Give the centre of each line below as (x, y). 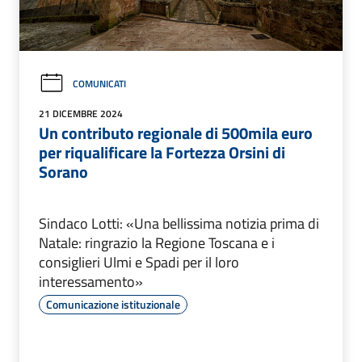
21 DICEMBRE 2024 (81, 114)
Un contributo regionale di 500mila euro (176, 133)
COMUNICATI (99, 83)
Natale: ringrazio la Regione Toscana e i (157, 243)
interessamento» (91, 282)
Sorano (63, 172)
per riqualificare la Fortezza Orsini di (162, 153)
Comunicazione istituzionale (113, 305)
